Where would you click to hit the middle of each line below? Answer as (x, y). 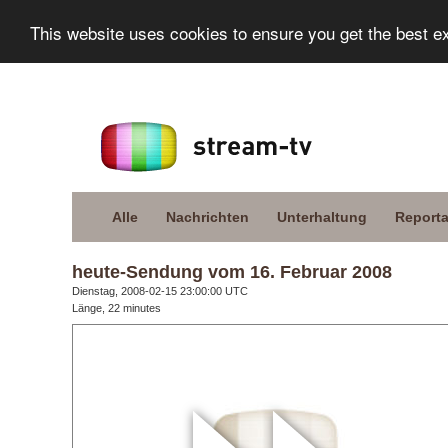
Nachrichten (207, 217)
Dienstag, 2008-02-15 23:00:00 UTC (160, 291)
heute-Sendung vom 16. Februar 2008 (232, 272)
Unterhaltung (322, 217)
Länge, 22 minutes (116, 308)
